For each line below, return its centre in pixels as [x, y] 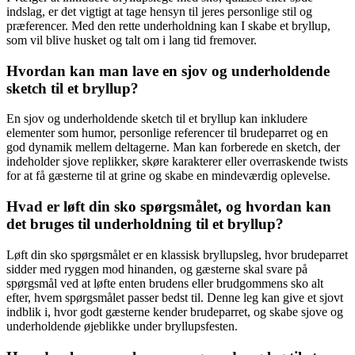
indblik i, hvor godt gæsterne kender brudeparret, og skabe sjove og [175, 311]
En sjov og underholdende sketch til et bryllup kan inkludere [157, 119]
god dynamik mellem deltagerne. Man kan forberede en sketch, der [173, 147]
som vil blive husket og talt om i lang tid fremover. [132, 40]
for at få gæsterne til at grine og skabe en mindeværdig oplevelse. [168, 176]
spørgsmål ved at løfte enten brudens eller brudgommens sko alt [165, 283]
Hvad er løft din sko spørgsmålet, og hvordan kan [169, 207]
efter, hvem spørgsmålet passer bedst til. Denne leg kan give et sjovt [175, 297]
